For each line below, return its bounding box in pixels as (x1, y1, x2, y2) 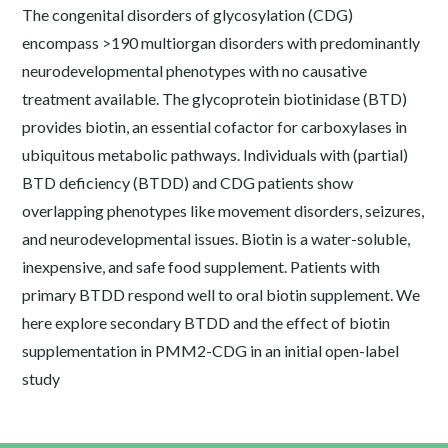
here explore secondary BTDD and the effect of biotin (22, 313, 391, 332)
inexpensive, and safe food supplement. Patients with (22, 257, 381, 276)
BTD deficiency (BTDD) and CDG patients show (22, 173, 354, 192)
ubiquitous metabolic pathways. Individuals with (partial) (22, 145, 409, 164)
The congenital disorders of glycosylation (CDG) (22, 5, 354, 24)
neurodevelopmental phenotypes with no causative (22, 61, 368, 80)
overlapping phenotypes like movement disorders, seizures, (22, 201, 425, 220)
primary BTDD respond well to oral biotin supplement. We (22, 285, 421, 304)
